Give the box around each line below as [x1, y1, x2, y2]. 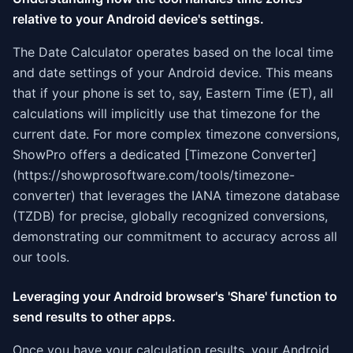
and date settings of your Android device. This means [13, 65, 333, 80]
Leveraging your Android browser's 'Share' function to [13, 288, 337, 304]
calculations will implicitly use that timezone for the [13, 106, 320, 121]
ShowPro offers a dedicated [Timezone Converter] [13, 147, 317, 162]
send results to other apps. [13, 309, 176, 325]
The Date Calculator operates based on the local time [13, 44, 333, 60]
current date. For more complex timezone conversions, [13, 126, 340, 142]
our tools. [13, 249, 69, 265]
